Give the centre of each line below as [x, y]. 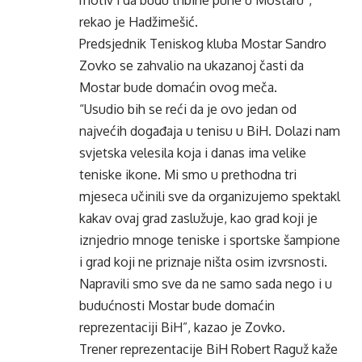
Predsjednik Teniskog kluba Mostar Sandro [203, 44]
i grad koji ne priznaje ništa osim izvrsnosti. [203, 262]
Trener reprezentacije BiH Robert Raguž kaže [208, 349]
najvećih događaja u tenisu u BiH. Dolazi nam [210, 131]
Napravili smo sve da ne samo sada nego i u [206, 284]
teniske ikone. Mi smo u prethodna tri [188, 175]
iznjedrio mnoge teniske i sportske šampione [210, 240]
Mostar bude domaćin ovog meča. [178, 87]
